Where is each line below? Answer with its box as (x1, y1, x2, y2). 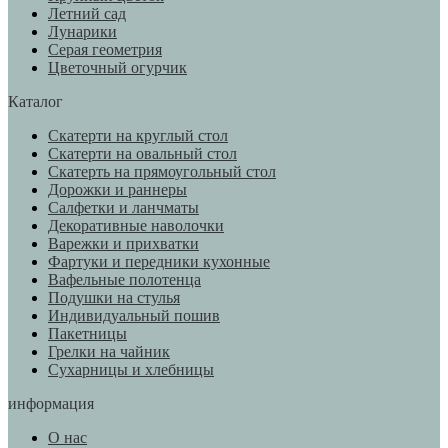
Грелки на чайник (48, 343, 170, 361)
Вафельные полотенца (48, 271, 201, 289)
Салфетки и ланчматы (48, 199, 199, 217)
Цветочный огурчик (48, 59, 187, 77)
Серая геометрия (48, 41, 162, 59)
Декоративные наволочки (48, 217, 224, 235)
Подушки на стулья (48, 289, 180, 307)
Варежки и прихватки (48, 235, 199, 253)
